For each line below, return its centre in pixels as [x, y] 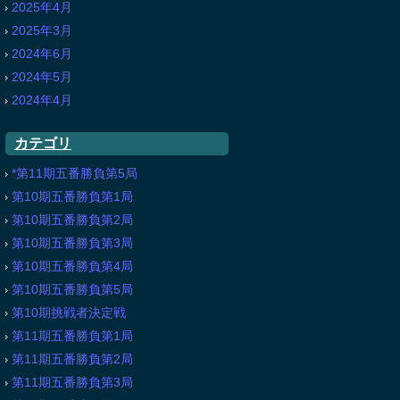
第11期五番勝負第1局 [72, 336]
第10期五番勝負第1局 [72, 196]
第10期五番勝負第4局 [72, 266]
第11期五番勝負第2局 [72, 359]
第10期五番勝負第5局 [72, 289]
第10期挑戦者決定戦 [69, 312]
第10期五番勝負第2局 [72, 220]
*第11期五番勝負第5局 [75, 173]
